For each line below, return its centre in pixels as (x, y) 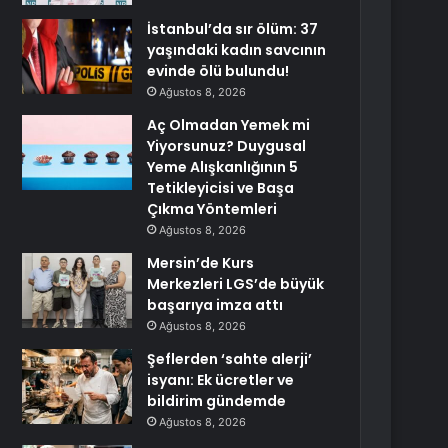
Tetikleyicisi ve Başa (221, 188)
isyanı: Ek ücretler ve (221, 380)
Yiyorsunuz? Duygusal (227, 146)
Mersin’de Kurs (201, 263)
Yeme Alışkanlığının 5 (223, 167)
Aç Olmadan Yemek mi (229, 125)
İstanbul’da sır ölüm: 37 (233, 29)
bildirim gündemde (217, 401)
